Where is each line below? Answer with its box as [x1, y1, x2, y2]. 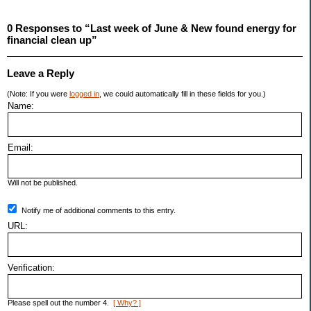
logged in [69, 90, 99, 99]
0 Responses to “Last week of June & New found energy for [7, 22, 296, 35]
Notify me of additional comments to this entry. [22, 206, 176, 215]
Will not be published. [8, 178, 78, 187]
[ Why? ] [113, 299, 141, 308]
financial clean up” [7, 34, 97, 47]
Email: [8, 142, 33, 153]
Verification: [8, 262, 55, 274]
